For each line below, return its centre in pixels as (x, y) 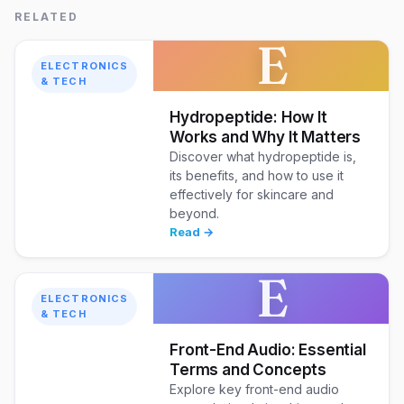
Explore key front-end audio (255, 390)
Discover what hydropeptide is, (263, 157)
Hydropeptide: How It (248, 118)
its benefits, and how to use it (257, 176)
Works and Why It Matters (266, 138)
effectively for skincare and (252, 195)
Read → (192, 232)
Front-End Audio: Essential (268, 350)
